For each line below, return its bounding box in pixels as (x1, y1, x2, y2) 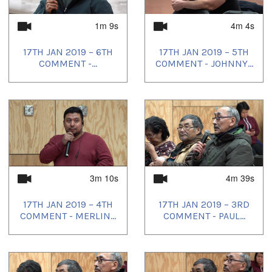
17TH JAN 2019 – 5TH (159, 46, 249, 58)
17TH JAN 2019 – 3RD (158, 198, 250, 210)
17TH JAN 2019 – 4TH (23, 198, 113, 210)
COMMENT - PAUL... (163, 209, 245, 222)
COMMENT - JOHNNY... (155, 57, 253, 69)
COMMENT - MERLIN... (20, 209, 116, 222)
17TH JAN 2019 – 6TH (23, 46, 113, 58)
